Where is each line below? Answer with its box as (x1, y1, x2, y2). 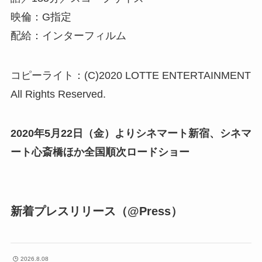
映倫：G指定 (10, 11, 71, 23)
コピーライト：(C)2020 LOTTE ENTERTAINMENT (10, 69, 251, 81)
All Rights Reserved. (10, 88, 106, 100)
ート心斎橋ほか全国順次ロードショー (10, 146, 189, 158)
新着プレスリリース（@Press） (10, 205, 182, 218)
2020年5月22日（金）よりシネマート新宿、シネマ (10, 127, 251, 140)
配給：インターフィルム (10, 29, 126, 42)
